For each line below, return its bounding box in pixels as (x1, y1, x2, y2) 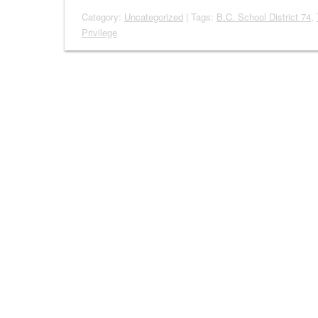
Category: (81, 9, 124, 23)
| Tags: (182, 9, 216, 23)
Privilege (81, 25, 117, 39)
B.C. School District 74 (216, 9, 311, 23)
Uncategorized (124, 9, 183, 23)
